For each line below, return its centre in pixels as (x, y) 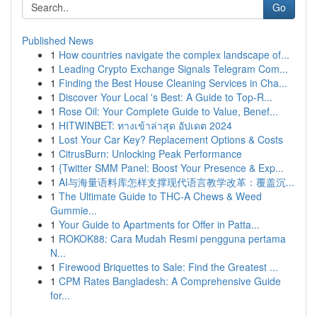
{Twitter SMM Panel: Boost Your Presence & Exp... (171, 168)
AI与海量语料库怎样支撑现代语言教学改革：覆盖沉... (177, 182)
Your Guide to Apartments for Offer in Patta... (159, 224)
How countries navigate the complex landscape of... (174, 54)
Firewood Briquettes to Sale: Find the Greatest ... (168, 267)
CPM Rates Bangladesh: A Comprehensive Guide (170, 281)
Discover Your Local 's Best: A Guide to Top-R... (166, 97)
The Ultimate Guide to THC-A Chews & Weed (160, 196)
